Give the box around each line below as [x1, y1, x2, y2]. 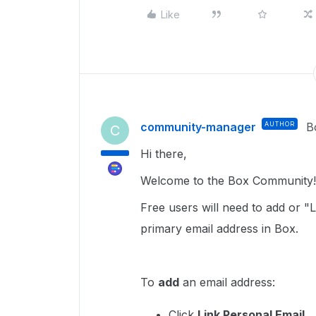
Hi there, [140, 147, 187, 161]
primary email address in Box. [140, 221, 298, 236]
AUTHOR [265, 120, 295, 128]
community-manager [140, 120, 256, 134]
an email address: [179, 275, 275, 289]
